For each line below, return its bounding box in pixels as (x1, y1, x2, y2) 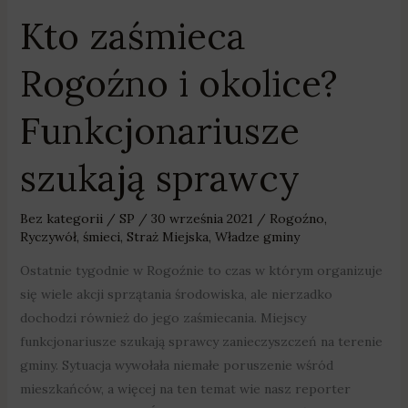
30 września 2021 (150, 209, 257, 227)
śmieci (82, 228, 120, 245)
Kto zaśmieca (19, 12, 246, 59)
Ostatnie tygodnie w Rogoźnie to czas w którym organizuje (19, 261, 382, 279)
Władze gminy (214, 228, 300, 245)
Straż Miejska (126, 228, 209, 245)
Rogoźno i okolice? (19, 59, 338, 107)
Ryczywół (19, 228, 76, 245)
